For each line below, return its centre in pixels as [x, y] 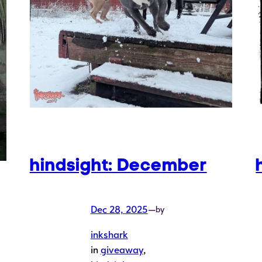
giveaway [122, 250]
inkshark [109, 235]
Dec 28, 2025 [119, 210]
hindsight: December [118, 164]
